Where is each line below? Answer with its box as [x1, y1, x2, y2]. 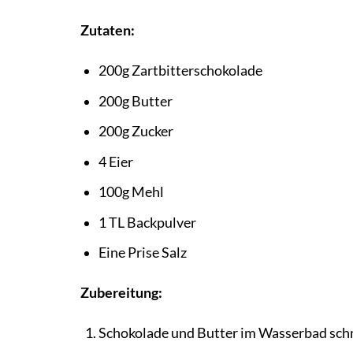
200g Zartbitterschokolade [98, 62, 262, 80]
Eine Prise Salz [98, 244, 187, 262]
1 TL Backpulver [98, 214, 196, 231]
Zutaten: [80, 22, 135, 39]
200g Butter [98, 92, 173, 110]
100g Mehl [98, 184, 164, 201]
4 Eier [98, 153, 133, 170]
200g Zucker [98, 123, 173, 140]
